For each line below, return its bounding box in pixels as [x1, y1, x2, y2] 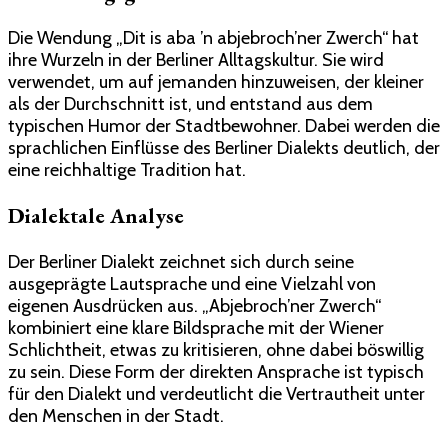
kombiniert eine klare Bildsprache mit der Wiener [8, 316, 384, 339]
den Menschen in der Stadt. [8, 404, 224, 427]
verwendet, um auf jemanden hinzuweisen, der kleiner [8, 71, 424, 94]
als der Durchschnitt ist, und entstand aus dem [8, 93, 373, 116]
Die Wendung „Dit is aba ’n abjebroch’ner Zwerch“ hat [8, 27, 419, 50]
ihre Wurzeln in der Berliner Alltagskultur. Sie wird [8, 49, 384, 72]
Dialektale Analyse [8, 202, 184, 230]
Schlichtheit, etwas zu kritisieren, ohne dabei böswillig [8, 338, 424, 361]
